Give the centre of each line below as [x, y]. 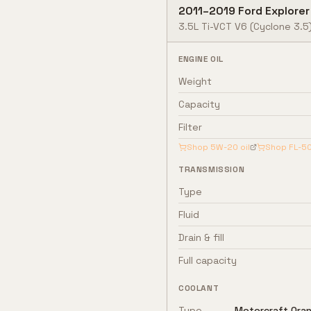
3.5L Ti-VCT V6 [213, 26]
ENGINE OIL [201, 59]
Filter [190, 127]
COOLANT [199, 288]
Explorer [287, 11]
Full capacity [208, 260]
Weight [195, 81]
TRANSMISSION [212, 169]
